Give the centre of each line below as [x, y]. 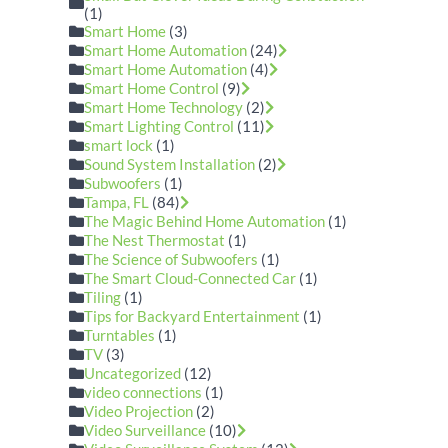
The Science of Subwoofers [171, 259]
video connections [143, 392]
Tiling [103, 297]
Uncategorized [133, 373]
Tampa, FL [117, 202]
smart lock [119, 145]
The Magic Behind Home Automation [205, 221]
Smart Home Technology [164, 107]
